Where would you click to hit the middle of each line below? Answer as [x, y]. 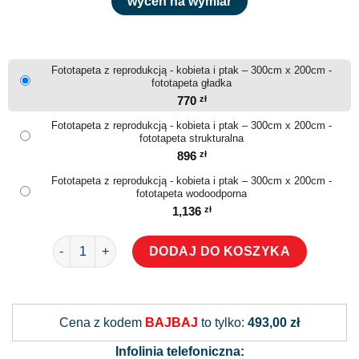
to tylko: [223, 322]
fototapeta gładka [192, 83]
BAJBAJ [171, 322]
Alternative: [211, 296]
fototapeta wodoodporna [192, 193]
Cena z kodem [102, 322]
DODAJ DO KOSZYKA [220, 251]
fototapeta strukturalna [192, 138]
